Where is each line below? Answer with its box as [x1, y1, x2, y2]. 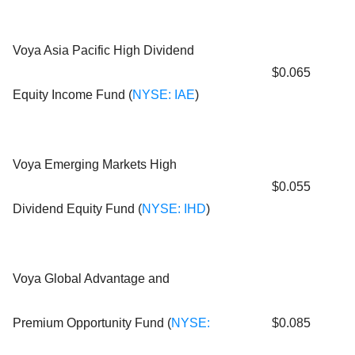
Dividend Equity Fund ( [13, 201, 142, 216]
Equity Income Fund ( [13, 87, 132, 101]
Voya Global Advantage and [13, 271, 170, 285]
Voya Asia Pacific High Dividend [13, 43, 194, 57]
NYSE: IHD [142, 201, 206, 216]
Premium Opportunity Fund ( [13, 315, 171, 330]
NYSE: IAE [132, 87, 195, 101]
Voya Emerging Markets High [13, 157, 177, 171]
